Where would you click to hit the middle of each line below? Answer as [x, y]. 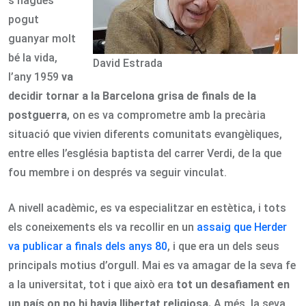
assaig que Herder [242, 227]
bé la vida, [33, 58]
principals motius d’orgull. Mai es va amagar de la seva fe [152, 266]
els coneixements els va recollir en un [102, 227]
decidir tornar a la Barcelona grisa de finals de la [132, 96]
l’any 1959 [35, 77]
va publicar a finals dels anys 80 [88, 247]
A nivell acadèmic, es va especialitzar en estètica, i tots [147, 208]
